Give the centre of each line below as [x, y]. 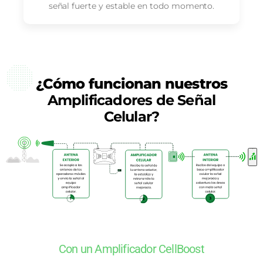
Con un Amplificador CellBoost [131, 249]
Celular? [131, 116]
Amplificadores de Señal [131, 100]
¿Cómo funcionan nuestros [131, 83]
